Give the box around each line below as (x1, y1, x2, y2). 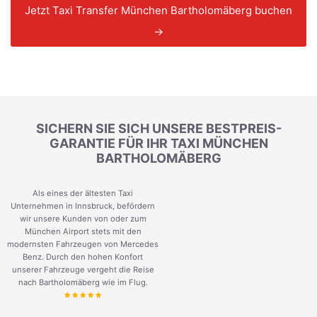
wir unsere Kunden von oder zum (19, 214, 146, 224)
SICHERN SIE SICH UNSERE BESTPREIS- (35, 121, 282, 137)
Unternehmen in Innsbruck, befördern (11, 201, 155, 212)
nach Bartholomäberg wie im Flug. (18, 277, 148, 288)
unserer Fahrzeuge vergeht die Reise (11, 265, 154, 275)
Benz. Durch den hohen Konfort (23, 252, 143, 263)
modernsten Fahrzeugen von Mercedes (7, 239, 158, 250)
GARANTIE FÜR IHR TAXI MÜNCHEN (49, 136, 268, 151)
